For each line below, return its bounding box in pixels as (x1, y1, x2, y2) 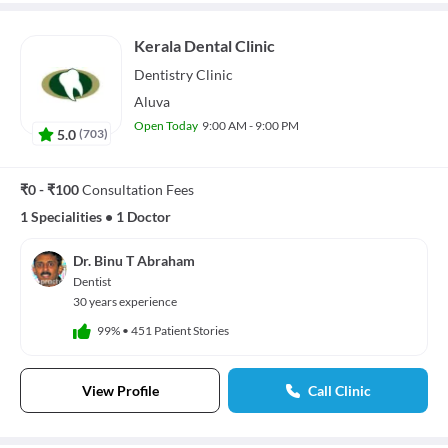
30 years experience (73, 294, 177, 310)
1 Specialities (20, 208, 102, 226)
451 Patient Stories (131, 322, 229, 338)
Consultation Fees (82, 181, 194, 199)
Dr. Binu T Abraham (73, 252, 195, 270)
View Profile (81, 382, 159, 400)
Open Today (134, 118, 198, 134)
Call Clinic (307, 382, 371, 400)
